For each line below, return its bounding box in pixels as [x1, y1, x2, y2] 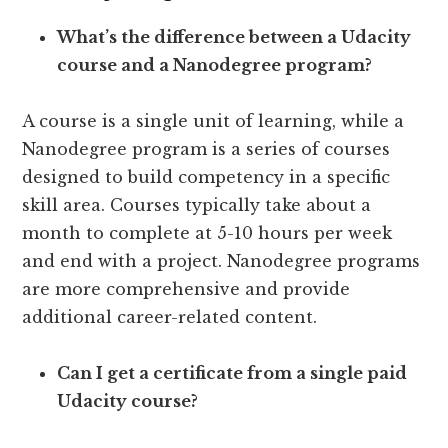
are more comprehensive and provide [22, 279, 351, 300]
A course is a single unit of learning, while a [22, 111, 405, 132]
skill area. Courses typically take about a [22, 195, 372, 216]
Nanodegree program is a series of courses [22, 139, 391, 160]
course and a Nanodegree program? [57, 55, 373, 76]
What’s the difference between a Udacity [57, 27, 412, 48]
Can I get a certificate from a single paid [57, 363, 408, 384]
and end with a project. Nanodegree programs [22, 251, 421, 272]
